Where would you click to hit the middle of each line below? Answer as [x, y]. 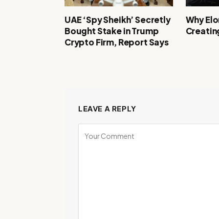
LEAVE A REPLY [107, 109]
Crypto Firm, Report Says [117, 42]
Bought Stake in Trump [112, 31]
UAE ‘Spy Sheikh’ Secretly [118, 20]
